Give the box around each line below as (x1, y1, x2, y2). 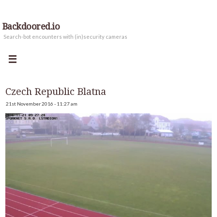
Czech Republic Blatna (5, 86, 106, 97)
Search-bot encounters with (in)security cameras (3, 33, 127, 40)
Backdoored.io (2, 21, 60, 31)
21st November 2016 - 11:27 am (6, 101, 77, 107)
